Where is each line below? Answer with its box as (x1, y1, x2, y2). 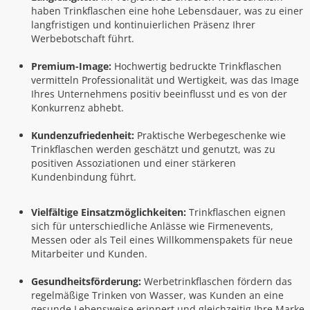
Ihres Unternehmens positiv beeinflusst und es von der (31, 87, 287, 100)
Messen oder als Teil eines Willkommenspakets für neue (31, 233, 293, 246)
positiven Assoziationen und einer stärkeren (31, 156, 236, 170)
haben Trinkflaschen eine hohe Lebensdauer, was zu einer (31, 4, 303, 17)
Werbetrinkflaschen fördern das (141, 275, 292, 288)
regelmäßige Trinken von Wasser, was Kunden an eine (31, 289, 284, 302)
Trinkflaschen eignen (186, 206, 286, 219)
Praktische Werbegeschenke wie (134, 129, 286, 142)
